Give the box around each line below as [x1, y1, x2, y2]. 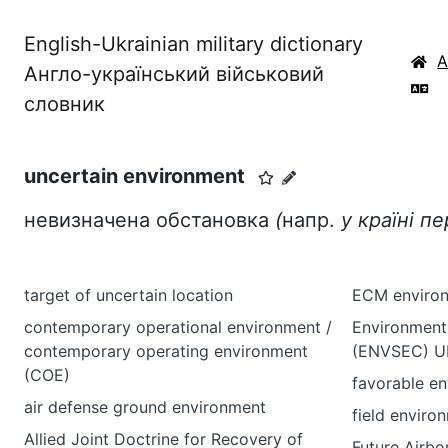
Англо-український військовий [24, 62, 324, 86]
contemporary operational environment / [24, 317, 332, 337]
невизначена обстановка [24, 208, 275, 232]
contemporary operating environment [24, 341, 308, 361]
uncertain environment [24, 164, 245, 188]
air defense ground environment [24, 397, 266, 417]
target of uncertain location [24, 285, 233, 305]
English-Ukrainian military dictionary [24, 32, 363, 56]
